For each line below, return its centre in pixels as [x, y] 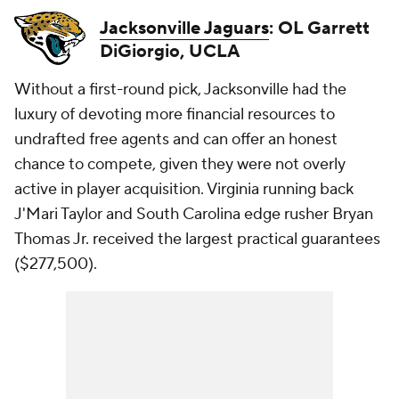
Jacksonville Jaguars [184, 28]
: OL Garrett [319, 28]
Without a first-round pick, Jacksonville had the [180, 90]
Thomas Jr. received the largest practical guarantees [197, 239]
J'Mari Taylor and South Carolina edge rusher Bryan [194, 214]
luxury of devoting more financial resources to [175, 114]
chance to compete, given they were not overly [180, 164]
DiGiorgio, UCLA [170, 52]
